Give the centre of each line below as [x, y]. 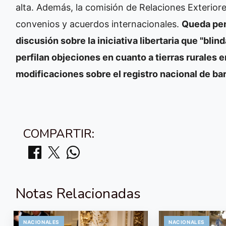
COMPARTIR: [59, 133]
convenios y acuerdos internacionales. [99, 24]
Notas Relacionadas [78, 193]
